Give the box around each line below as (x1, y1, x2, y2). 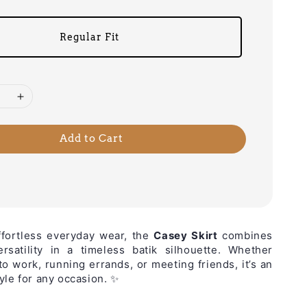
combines (217, 229, 273, 243)
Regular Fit (60, 32, 120, 43)
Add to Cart (59, 132, 123, 145)
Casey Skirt (153, 229, 218, 243)
